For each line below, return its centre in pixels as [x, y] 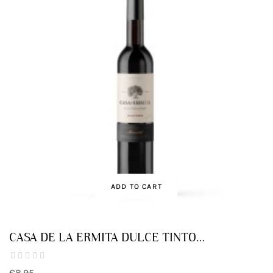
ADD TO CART [136, 186]
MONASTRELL [48, 251]
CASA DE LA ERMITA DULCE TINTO [103, 237]
